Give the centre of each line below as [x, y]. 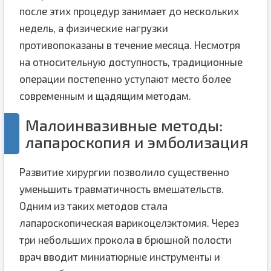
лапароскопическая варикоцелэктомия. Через [129, 223]
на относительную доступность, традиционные [131, 62]
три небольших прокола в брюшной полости [125, 240]
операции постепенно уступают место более [125, 79]
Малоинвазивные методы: [124, 125]
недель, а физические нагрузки [93, 28]
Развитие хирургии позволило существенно [124, 172]
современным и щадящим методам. [105, 96]
